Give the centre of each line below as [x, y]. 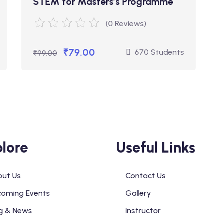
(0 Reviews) [126, 23]
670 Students [159, 52]
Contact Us [146, 176]
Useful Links [155, 147]
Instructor [143, 210]
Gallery [138, 193]
